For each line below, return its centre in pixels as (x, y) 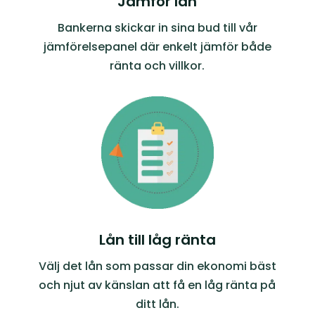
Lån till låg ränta (157, 240)
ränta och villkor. (157, 66)
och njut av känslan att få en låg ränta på (157, 285)
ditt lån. (157, 304)
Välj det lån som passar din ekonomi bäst (157, 266)
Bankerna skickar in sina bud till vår (157, 28)
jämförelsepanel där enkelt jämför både (157, 47)
